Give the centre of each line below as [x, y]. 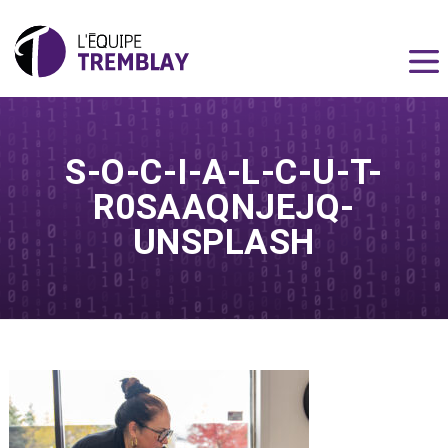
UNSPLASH [223, 242]
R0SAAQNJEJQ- [223, 207]
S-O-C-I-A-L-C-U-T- [224, 172]
